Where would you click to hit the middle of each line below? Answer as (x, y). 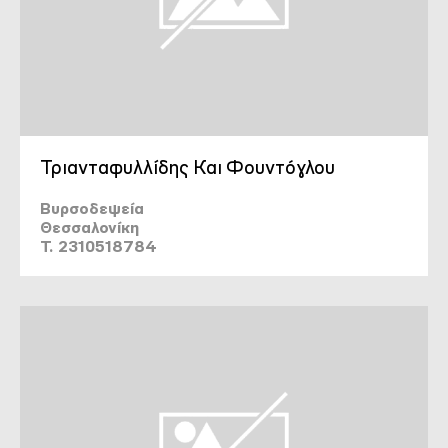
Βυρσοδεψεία (92, 208)
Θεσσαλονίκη (89, 227)
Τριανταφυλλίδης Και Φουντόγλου (187, 167)
